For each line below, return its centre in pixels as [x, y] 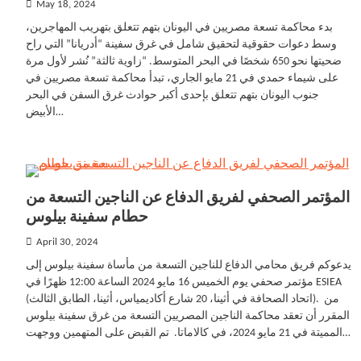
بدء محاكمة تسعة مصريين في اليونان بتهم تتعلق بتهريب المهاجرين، [179, 28]
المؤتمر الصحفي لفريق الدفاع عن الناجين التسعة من [188, 199]
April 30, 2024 [67, 243]
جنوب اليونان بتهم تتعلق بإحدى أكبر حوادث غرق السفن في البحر [172, 95]
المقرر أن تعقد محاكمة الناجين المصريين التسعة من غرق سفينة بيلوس [188, 316]
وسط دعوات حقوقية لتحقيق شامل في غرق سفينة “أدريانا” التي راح [181, 45]
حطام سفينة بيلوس [87, 218]
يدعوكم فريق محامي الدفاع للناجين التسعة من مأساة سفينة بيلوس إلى [189, 266]
